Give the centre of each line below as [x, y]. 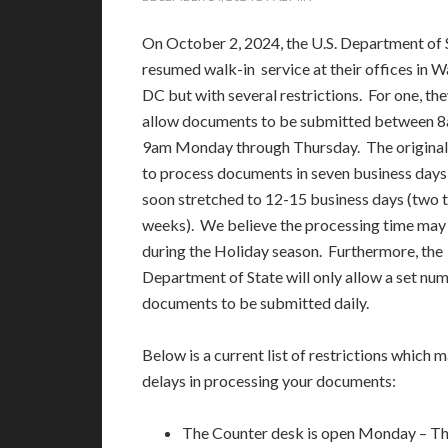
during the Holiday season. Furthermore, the [292, 250]
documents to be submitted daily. [255, 302]
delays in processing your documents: [269, 380]
